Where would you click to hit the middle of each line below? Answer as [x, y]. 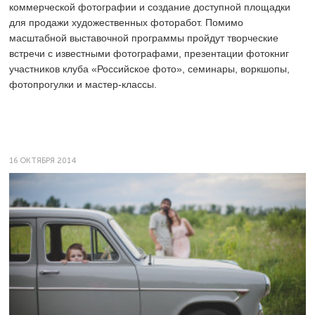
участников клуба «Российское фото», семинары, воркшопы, [149, 69]
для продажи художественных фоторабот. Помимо [126, 23]
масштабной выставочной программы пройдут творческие [144, 38]
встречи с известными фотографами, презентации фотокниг [149, 54]
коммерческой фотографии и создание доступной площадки [150, 7]
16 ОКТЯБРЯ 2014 [43, 161]
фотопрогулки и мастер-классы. [83, 85]
